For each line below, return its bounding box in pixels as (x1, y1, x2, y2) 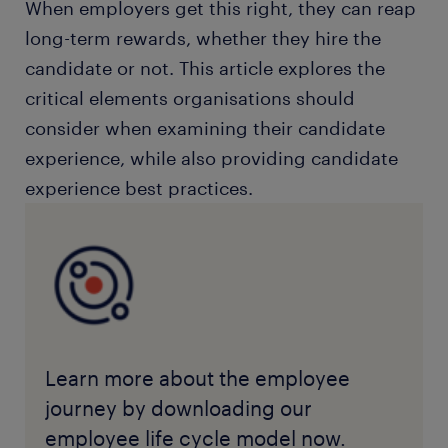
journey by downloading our (44, 396, 312, 420)
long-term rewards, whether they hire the (25, 27, 381, 49)
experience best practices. (25, 177, 258, 199)
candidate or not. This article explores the (25, 57, 385, 79)
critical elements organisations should (25, 87, 355, 109)
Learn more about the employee (44, 366, 350, 390)
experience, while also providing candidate (25, 147, 398, 169)
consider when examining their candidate (25, 117, 385, 139)
